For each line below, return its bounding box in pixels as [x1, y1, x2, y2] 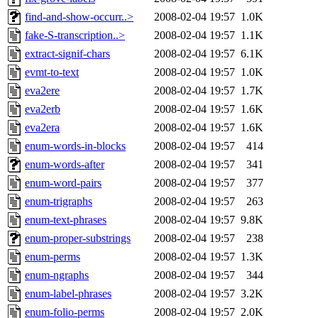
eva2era [25, 121, 60, 134]
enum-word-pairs [25, 177, 102, 190]
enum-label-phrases [25, 287, 111, 300]
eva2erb [25, 103, 60, 116]
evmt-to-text [25, 66, 79, 79]
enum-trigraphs [25, 195, 92, 208]
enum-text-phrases [25, 214, 106, 226]
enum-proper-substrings [25, 232, 131, 245]
